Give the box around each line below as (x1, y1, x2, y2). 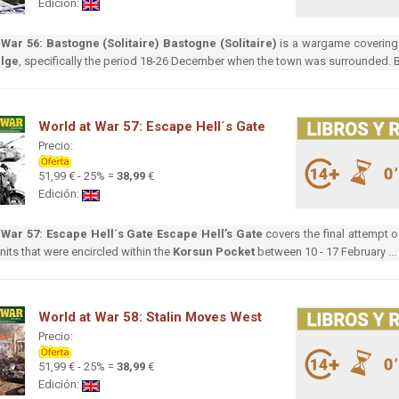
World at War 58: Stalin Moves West (38, 309, 262, 326)
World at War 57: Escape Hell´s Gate (38, 118, 265, 135)
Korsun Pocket (173, 245, 255, 259)
